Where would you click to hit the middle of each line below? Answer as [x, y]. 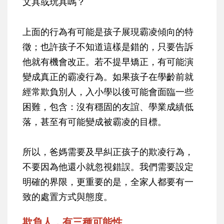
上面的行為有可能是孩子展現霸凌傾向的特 [108, 31]
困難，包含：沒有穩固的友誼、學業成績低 [108, 106]
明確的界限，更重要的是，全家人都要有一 [108, 181]
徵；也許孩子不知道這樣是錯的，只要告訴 [108, 46]
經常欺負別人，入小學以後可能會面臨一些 [108, 91]
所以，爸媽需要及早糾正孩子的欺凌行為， [108, 151]
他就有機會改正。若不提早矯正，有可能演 [108, 61]
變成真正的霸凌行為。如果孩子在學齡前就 [108, 76]
